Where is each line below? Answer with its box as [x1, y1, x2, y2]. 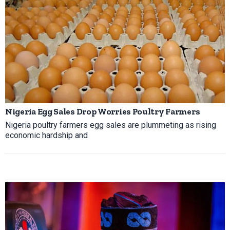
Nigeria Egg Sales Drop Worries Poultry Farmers [5, 106, 200, 117]
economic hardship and [5, 130, 88, 140]
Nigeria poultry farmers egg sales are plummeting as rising [5, 120, 216, 130]
